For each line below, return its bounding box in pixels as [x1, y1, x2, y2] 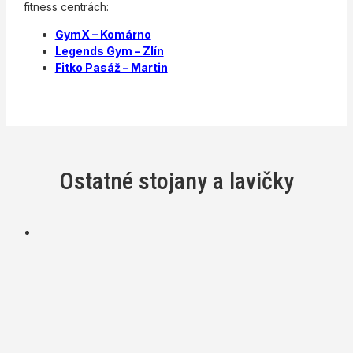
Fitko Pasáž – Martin [54, 61, 168, 75]
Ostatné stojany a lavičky [59, 167, 294, 195]
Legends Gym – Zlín [54, 44, 164, 58]
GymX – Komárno [54, 28, 151, 42]
